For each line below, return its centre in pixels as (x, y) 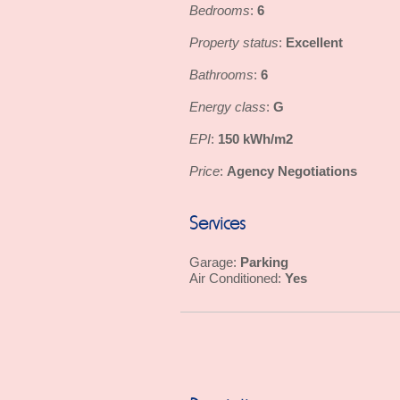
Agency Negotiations (292, 171)
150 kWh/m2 (255, 139)
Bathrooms (221, 75)
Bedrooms (220, 10)
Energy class (228, 107)
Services (217, 225)
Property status (234, 42)
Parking (264, 262)
